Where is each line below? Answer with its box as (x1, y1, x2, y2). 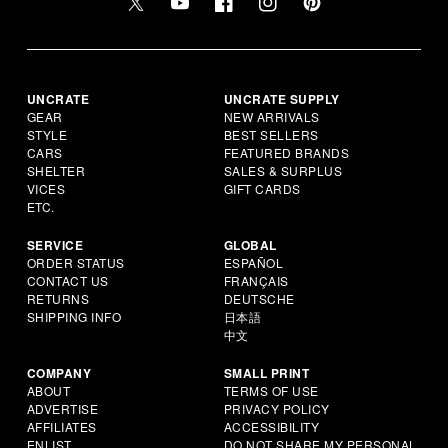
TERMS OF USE (223, 381, 319, 399)
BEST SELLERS (223, 125, 319, 143)
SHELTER (26, 161, 86, 179)
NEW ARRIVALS (223, 107, 320, 125)
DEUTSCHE (223, 289, 295, 307)
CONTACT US (26, 271, 109, 289)
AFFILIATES (26, 417, 97, 435)
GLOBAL (223, 235, 277, 254)
